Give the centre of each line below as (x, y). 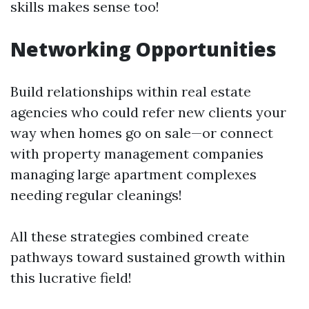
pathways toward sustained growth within (148, 257)
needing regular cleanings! (96, 195)
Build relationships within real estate (131, 91)
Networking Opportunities (143, 49)
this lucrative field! (71, 278)
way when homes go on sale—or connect (142, 133)
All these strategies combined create (130, 236)
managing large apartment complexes (133, 174)
